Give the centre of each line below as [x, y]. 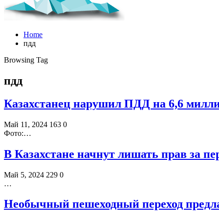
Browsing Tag [26, 60]
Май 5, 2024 [24, 175]
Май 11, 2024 [26, 124]
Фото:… [18, 133]
